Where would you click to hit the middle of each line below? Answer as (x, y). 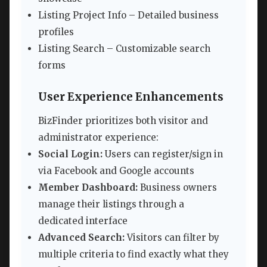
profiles (56, 32)
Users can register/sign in (163, 154)
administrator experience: (98, 138)
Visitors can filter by (172, 238)
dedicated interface (83, 221)
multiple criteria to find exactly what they (133, 254)
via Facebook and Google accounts (116, 171)
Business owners (177, 188)
